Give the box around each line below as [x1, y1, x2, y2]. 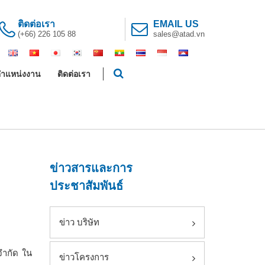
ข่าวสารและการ [49, 161, 132, 174]
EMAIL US [153, 19, 199, 29]
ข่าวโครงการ [59, 252, 109, 262]
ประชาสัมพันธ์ [49, 179, 123, 192]
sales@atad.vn [153, 30, 205, 38]
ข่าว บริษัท [59, 217, 99, 227]
